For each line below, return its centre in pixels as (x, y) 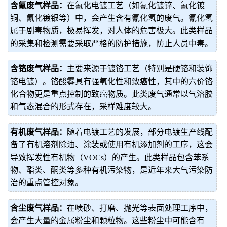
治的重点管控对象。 (47, 183)
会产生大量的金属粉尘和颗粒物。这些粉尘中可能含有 (107, 221)
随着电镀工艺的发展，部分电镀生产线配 (140, 132)
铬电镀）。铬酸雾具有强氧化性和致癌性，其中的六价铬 (111, 81)
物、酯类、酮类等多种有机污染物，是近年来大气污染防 (111, 170)
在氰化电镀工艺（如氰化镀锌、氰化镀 (136, 5)
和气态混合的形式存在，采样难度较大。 (83, 107)
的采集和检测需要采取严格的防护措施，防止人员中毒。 (111, 43)
